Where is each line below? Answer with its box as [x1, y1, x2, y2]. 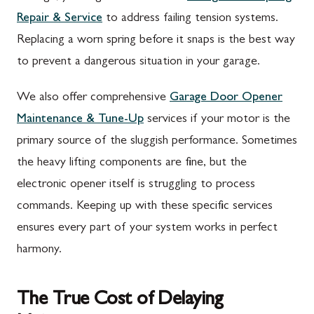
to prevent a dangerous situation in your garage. [17, 55, 260, 69]
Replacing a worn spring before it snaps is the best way [17, 34, 295, 47]
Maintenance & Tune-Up [17, 113, 144, 126]
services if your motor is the [144, 113, 290, 126]
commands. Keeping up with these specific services [17, 200, 273, 213]
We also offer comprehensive [17, 91, 170, 104]
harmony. [17, 243, 62, 257]
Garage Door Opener [170, 91, 282, 104]
